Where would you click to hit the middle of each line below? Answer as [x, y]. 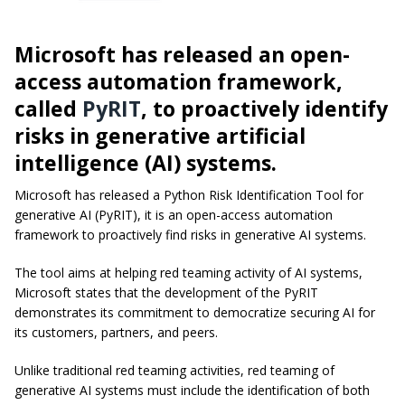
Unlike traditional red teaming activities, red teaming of [174, 370]
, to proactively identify [264, 108]
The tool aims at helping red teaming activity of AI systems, [188, 272]
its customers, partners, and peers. [122, 332]
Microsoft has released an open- [182, 54]
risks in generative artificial [160, 135]
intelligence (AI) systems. [146, 162]
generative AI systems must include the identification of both [192, 390]
